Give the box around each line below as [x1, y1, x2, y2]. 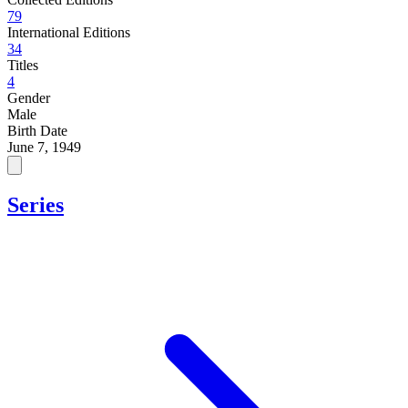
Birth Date [7, 122, 67, 138]
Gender [7, 89, 50, 106]
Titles [7, 56, 38, 73]
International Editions [7, 24, 130, 40]
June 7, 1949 [7, 138, 81, 155]
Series [7, 192, 64, 217]
